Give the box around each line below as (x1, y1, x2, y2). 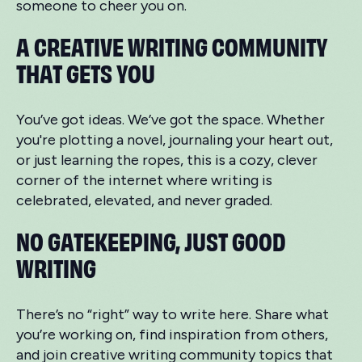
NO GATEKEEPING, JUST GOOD (16, 224, 286, 256)
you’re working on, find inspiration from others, (16, 326, 328, 343)
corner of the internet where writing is (16, 171, 272, 189)
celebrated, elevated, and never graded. (16, 192, 272, 209)
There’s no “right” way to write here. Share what (16, 305, 329, 323)
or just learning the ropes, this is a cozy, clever (16, 151, 318, 169)
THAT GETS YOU (16, 56, 155, 88)
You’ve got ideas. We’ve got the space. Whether (16, 111, 325, 128)
